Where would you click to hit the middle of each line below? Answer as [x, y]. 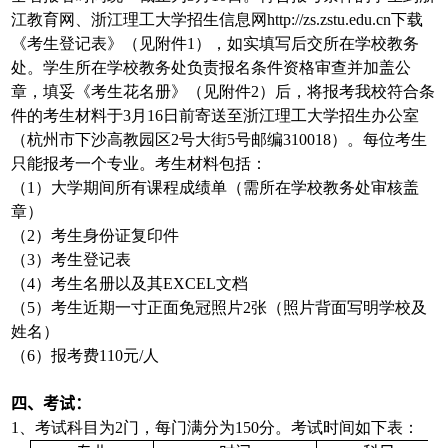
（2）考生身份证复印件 [95, 236]
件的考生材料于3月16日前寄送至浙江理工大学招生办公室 [215, 116]
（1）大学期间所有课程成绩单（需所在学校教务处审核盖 [215, 188]
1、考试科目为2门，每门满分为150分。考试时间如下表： [215, 428]
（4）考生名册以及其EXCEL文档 [130, 284]
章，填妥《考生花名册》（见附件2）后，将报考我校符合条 [223, 92]
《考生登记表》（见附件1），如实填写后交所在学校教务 [215, 44]
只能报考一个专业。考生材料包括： [139, 164]
